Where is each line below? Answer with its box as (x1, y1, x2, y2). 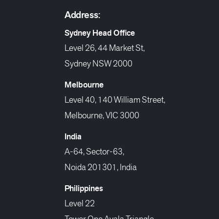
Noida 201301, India (65, 161, 137, 173)
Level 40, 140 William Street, (65, 93, 165, 105)
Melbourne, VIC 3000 (65, 109, 139, 121)
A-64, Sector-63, (65, 145, 124, 157)
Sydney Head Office (65, 27, 135, 38)
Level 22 (65, 197, 95, 209)
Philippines (65, 182, 103, 194)
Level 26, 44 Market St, (65, 42, 145, 53)
